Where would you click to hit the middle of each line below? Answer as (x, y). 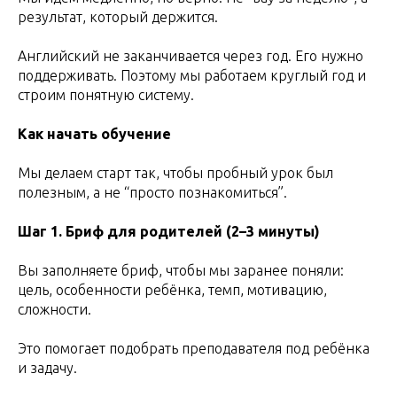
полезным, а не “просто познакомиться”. (152, 192)
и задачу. (47, 367)
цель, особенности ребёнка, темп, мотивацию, (172, 289)
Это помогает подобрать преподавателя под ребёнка (194, 348)
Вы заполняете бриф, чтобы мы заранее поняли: (181, 270)
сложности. (54, 309)
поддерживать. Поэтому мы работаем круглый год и (192, 75)
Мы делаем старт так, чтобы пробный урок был (175, 172)
